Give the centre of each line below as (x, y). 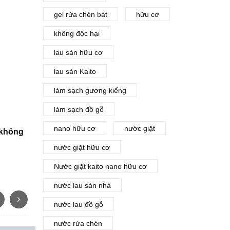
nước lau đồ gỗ (78, 204)
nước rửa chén (78, 223)
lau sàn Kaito (75, 71)
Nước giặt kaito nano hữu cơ (100, 166)
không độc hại (76, 33)
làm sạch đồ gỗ (79, 109)
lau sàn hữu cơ (78, 52)
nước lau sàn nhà (82, 185)
